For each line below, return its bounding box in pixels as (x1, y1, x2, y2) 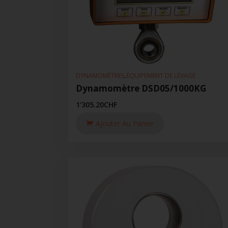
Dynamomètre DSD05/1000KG (76, 82, 207, 95)
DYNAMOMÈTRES (76, 71, 125, 80)
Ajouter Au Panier (96, 119, 154, 129)
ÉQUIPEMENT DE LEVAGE (126, 71, 196, 80)
